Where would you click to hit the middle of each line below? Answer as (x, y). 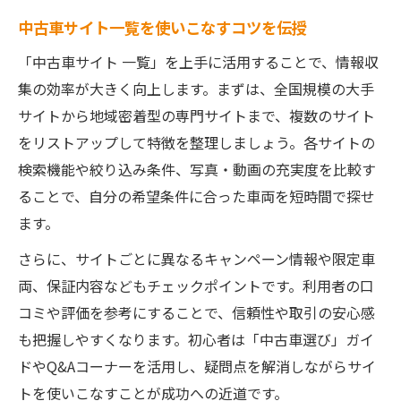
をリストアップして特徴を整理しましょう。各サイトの (196, 142)
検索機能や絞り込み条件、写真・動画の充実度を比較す (197, 169)
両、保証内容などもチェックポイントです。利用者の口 (196, 286)
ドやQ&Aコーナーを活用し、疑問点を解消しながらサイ (197, 366)
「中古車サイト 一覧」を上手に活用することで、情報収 (198, 62)
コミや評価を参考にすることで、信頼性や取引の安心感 (196, 312)
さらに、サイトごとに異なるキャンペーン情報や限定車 (196, 259)
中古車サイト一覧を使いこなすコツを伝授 (162, 27)
